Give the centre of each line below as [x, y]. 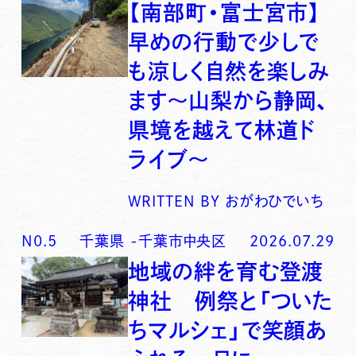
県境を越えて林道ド [222, 130]
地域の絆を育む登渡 [226, 272]
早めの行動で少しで [224, 42]
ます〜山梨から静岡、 [229, 101]
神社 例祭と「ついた [231, 301]
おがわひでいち [272, 201]
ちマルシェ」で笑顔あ [228, 331]
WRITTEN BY [174, 201]
